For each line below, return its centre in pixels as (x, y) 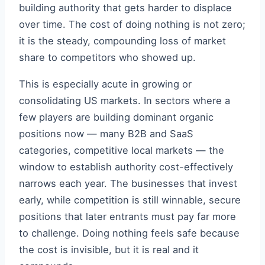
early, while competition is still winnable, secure (130, 200)
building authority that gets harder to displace (125, 8)
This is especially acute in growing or (105, 84)
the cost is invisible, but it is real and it (109, 249)
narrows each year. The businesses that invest (128, 183)
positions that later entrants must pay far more (127, 216)
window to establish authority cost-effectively (126, 167)
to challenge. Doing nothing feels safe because (129, 233)
